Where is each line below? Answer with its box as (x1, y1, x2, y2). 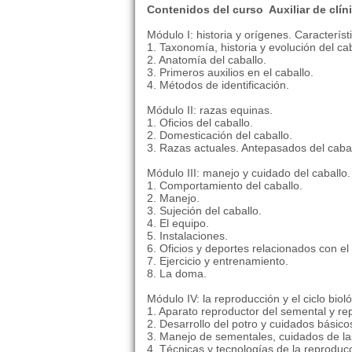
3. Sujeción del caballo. (147, 204, 262, 217)
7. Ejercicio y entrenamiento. (147, 255, 288, 267)
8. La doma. (147, 267, 207, 280)
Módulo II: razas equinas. (147, 104, 273, 116)
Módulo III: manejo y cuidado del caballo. (147, 167, 350, 179)
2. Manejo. (147, 192, 200, 204)
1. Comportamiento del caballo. (147, 179, 302, 192)
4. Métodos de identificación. (147, 79, 289, 91)
